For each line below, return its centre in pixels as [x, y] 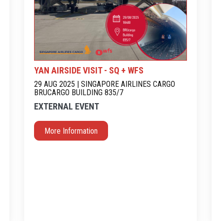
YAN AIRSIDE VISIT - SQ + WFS [89, 70]
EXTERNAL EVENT [67, 106]
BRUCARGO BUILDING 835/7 [79, 92]
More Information [71, 131]
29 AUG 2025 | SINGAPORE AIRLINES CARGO [105, 84]
